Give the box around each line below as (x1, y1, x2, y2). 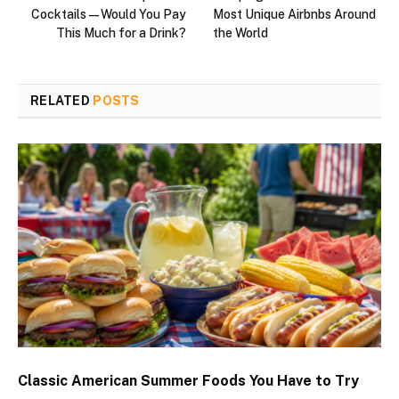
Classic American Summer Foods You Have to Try (18, 372, 359, 390)
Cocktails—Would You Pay (31, 6, 186, 21)
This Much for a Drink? (56, 25, 186, 40)
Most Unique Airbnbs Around (213, 6, 376, 21)
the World (213, 25, 268, 40)
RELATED (30, 93, 94, 108)
